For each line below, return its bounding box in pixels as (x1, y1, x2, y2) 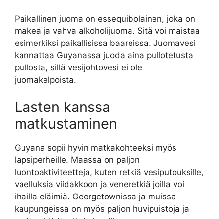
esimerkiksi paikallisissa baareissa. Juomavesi (15, 38, 196, 48)
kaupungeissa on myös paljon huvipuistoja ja (15, 203, 189, 214)
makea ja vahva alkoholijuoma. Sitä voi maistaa (15, 26, 200, 36)
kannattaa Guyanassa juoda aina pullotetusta (15, 50, 193, 61)
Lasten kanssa (15, 98, 110, 115)
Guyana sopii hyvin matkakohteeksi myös (15, 142, 176, 153)
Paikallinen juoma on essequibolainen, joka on (15, 14, 195, 24)
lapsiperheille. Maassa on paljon (15, 154, 140, 165)
